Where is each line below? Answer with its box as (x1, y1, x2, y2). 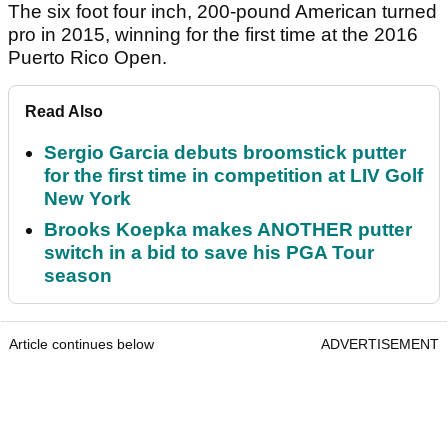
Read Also (25, 102, 103, 120)
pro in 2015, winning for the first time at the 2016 (8, 23, 418, 45)
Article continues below (9, 335, 154, 352)
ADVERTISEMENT (321, 335, 439, 352)
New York (44, 187, 131, 209)
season (44, 264, 112, 286)
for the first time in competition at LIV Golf (44, 164, 423, 186)
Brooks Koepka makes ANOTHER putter (44, 218, 412, 240)
